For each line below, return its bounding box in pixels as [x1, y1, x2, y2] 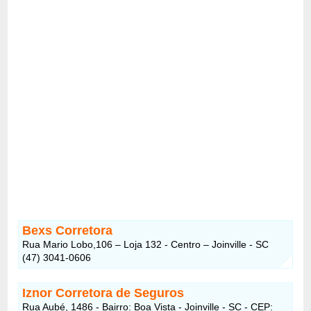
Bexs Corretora [22, 223, 113, 237]
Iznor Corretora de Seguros [22, 285, 185, 300]
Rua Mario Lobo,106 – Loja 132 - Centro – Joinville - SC [22, 238, 269, 250]
